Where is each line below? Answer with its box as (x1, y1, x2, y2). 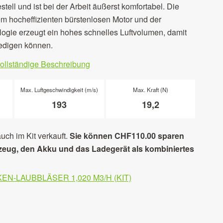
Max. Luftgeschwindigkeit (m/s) (20, 86, 98, 94)
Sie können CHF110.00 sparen (69, 130, 184, 142)
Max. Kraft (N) (132, 86, 168, 94)
